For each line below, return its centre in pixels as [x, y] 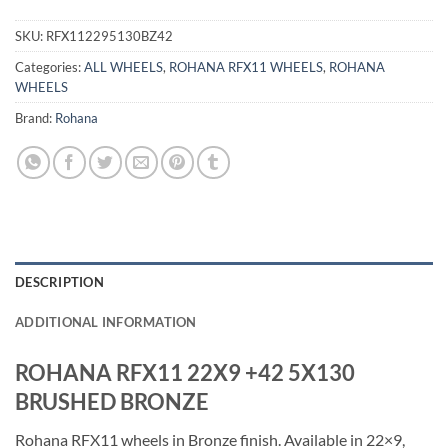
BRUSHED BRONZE [112, 402]
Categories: [49, 67]
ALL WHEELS [123, 67]
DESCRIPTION [59, 282]
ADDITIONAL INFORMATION [106, 322]
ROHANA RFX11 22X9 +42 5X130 [185, 373]
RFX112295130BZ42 [109, 36]
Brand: [35, 118]
